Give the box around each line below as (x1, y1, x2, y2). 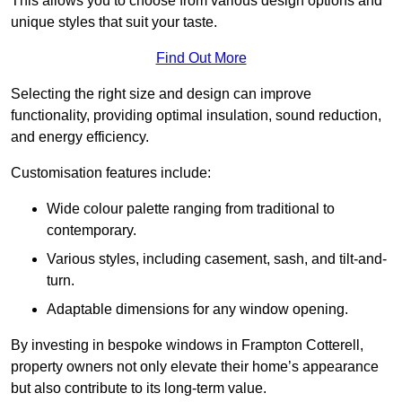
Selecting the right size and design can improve (11, 86, 311, 102)
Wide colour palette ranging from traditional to (47, 201, 335, 217)
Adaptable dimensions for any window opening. (47, 301, 348, 318)
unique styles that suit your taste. (11, 14, 217, 31)
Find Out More (155, 50, 247, 66)
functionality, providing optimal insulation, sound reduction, (11, 108, 381, 124)
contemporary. (47, 223, 136, 239)
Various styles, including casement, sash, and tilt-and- (47, 251, 387, 267)
